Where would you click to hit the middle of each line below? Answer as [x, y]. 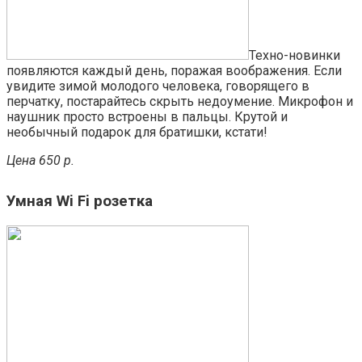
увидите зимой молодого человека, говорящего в [158, 86]
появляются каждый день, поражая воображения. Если [174, 71]
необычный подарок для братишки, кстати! [137, 133]
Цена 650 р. [40, 161]
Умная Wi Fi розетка [80, 202]
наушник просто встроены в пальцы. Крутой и [147, 117]
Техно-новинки [295, 56]
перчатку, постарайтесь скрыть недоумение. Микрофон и [180, 102]
